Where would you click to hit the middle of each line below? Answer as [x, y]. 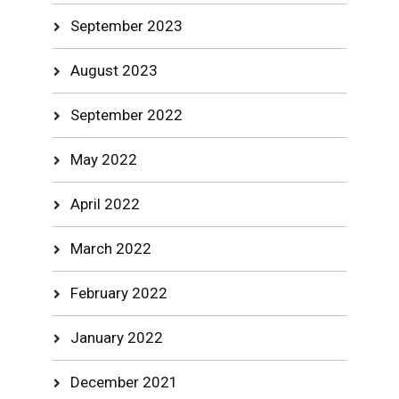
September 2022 [127, 115]
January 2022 [117, 338]
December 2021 [125, 382]
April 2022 [106, 204]
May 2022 [104, 159]
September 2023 [127, 26]
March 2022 [111, 248]
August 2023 [114, 70]
